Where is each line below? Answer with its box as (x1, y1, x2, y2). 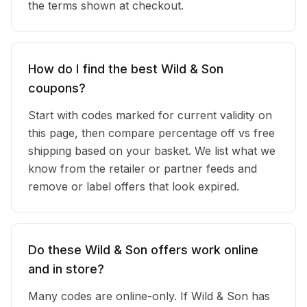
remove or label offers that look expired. (28, 180, 239, 193)
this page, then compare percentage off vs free (28, 126, 275, 140)
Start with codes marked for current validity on (28, 108, 272, 122)
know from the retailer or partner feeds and (28, 162, 257, 175)
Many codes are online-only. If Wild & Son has (28, 289, 270, 303)
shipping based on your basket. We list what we (28, 144, 275, 158)
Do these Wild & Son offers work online (28, 243, 258, 257)
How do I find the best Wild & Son (28, 62, 223, 76)
